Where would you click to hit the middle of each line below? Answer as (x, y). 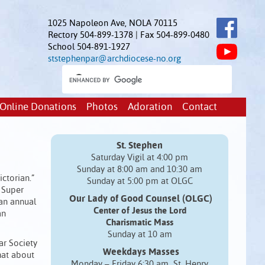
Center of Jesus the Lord (140, 211)
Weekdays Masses (141, 252)
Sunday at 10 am (140, 235)
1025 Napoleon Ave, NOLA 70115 (113, 23)
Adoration (150, 107)
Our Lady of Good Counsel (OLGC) (141, 199)
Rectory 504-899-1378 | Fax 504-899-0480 (129, 35)
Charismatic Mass (140, 223)
